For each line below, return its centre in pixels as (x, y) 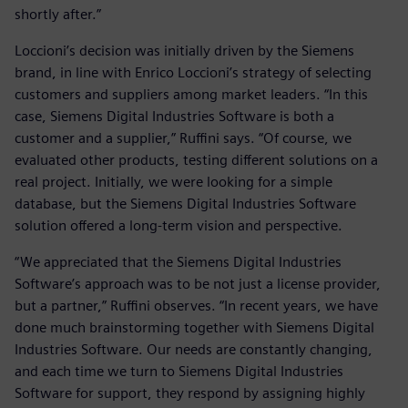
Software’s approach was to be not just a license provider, (198, 284)
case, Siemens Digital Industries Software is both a (174, 117)
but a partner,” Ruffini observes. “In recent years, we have (196, 306)
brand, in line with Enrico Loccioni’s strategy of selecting (193, 73)
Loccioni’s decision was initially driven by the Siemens (184, 51)
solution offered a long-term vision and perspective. (178, 226)
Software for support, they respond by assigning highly (190, 393)
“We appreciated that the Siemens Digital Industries (178, 262)
